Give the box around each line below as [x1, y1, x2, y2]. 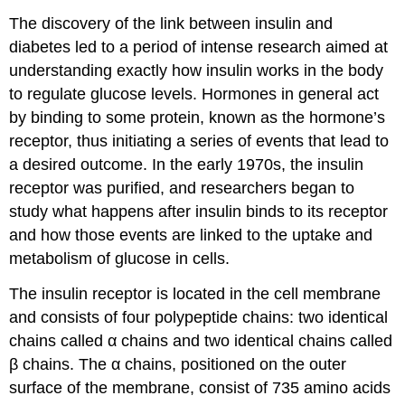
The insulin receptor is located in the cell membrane [9, 284, 381, 303]
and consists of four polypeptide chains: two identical [9, 307, 389, 326]
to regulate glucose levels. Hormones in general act [9, 84, 380, 103]
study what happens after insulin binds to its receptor [9, 202, 389, 221]
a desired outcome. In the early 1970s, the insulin [9, 155, 364, 174]
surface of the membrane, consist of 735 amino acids [9, 378, 391, 397]
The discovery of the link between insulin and [9, 14, 334, 33]
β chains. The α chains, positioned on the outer [9, 354, 347, 373]
